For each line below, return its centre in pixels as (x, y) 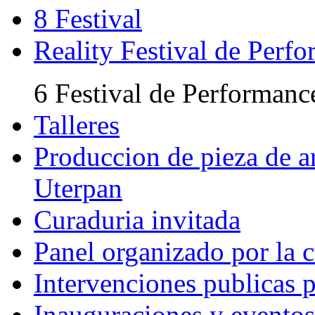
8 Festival (88, 19)
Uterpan (78, 188)
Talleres (77, 125)
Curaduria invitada (137, 220)
